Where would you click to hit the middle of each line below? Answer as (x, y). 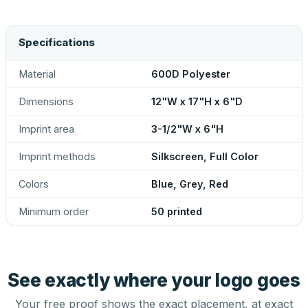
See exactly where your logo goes (154, 280)
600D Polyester (191, 74)
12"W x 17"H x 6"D (197, 101)
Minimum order (54, 211)
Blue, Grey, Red (190, 184)
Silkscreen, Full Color (205, 156)
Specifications (57, 42)
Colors (34, 184)
